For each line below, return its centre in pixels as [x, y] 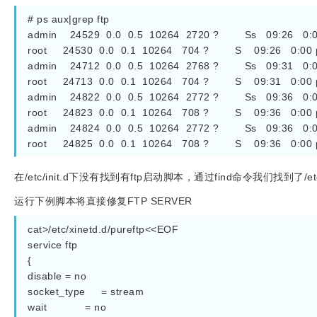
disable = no [57, 276]
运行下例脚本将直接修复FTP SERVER [103, 201]
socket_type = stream [86, 292]
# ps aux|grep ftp [69, 19]
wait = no [67, 307]
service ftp [53, 245]
